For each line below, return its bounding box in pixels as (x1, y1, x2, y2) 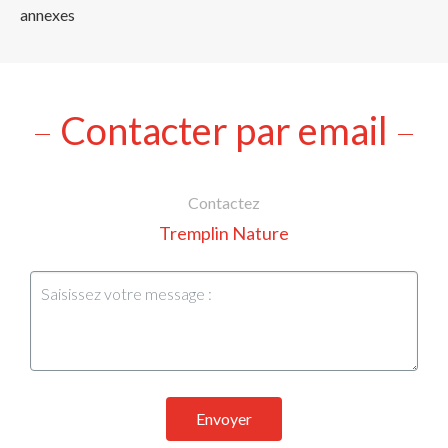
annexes (20, 5, 75, 25)
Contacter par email (60, 107, 388, 154)
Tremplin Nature (159, 222, 289, 245)
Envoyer (196, 409, 252, 429)
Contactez (188, 193, 260, 213)
